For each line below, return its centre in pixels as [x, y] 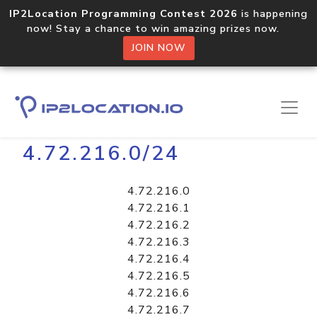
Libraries [81, 110]
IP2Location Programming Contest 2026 [123, 13]
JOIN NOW [158, 48]
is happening [273, 13]
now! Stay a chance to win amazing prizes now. [158, 28]
